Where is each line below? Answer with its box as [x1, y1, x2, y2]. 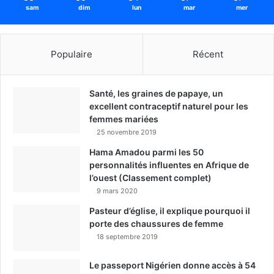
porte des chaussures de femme [89, 218, 223, 229]
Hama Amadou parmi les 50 [89, 146, 204, 157]
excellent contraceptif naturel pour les [89, 100, 248, 111]
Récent [193, 48, 224, 60]
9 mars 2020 [97, 186, 138, 195]
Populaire [50, 48, 92, 60]
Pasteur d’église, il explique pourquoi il [89, 205, 250, 216]
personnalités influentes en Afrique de [89, 159, 249, 170]
